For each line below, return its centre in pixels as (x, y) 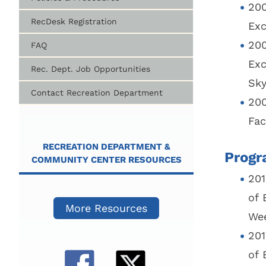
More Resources (107, 208)
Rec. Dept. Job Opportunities (91, 69)
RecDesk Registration (74, 21)
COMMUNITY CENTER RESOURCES (106, 159)
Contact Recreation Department (97, 92)
